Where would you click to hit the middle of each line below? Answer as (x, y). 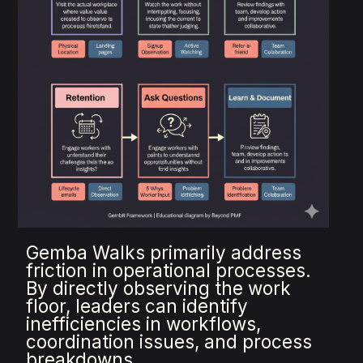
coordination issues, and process (169, 342)
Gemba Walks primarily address (164, 253)
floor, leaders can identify (137, 306)
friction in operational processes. (169, 271)
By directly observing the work (159, 288)
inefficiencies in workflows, (144, 324)
